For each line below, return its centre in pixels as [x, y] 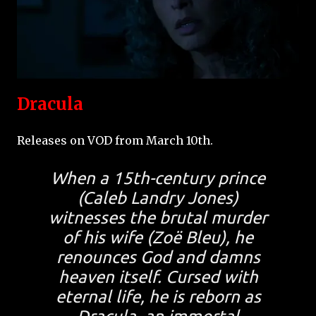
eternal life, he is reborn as [158, 297]
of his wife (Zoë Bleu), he [158, 238]
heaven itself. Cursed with [158, 277]
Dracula [50, 104]
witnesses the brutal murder [158, 218]
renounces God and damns [158, 257]
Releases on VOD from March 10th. [115, 141]
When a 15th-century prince [158, 178]
